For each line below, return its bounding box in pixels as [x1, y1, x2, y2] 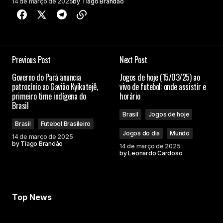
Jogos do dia [122, 129, 160, 137]
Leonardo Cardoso [128, 149, 183, 157]
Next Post [119, 54, 147, 66]
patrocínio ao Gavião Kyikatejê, [12, 81, 98, 93]
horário [119, 90, 140, 103]
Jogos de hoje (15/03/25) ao [119, 71, 200, 84]
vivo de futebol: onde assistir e [119, 81, 206, 93]
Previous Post [12, 54, 51, 66]
